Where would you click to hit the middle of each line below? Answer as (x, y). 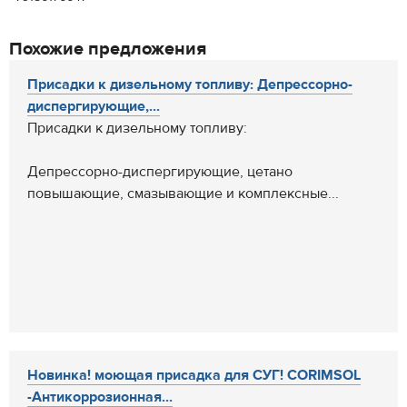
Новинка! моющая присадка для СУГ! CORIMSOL (194, 375)
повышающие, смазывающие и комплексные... (183, 194)
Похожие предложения (108, 49)
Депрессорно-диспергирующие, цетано (160, 172)
